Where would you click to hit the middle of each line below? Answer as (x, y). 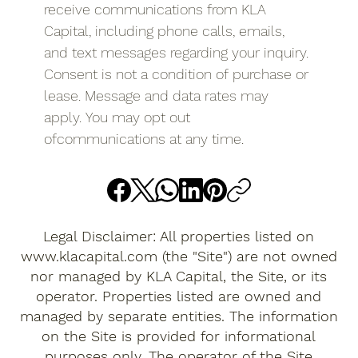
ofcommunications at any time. (144, 139)
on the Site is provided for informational (179, 336)
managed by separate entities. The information (179, 316)
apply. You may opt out (117, 117)
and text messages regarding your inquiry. (176, 53)
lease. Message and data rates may (156, 96)
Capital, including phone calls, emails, (164, 31)
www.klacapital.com (89, 257)
